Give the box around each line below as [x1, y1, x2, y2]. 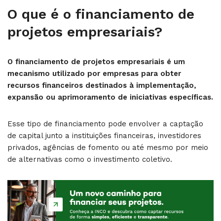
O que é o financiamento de [7, 6, 194, 22]
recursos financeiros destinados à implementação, [7, 81, 196, 90]
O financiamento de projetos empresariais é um [7, 57, 185, 66]
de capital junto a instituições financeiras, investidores [7, 131, 201, 140]
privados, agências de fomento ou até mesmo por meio [7, 143, 208, 152]
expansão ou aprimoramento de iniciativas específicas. [7, 93, 213, 102]
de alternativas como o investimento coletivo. [7, 155, 172, 164]
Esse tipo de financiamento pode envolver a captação [7, 119, 203, 128]
